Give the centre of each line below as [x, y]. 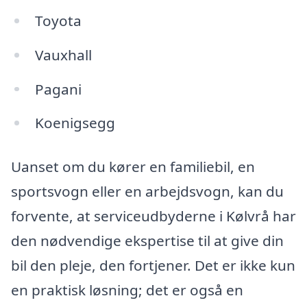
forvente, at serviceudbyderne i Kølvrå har [153, 216]
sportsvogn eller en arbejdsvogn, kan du [147, 192]
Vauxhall [63, 54]
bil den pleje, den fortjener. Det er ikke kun [153, 266]
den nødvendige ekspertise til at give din [147, 241]
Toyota [58, 20]
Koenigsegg [75, 123]
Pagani [58, 89]
